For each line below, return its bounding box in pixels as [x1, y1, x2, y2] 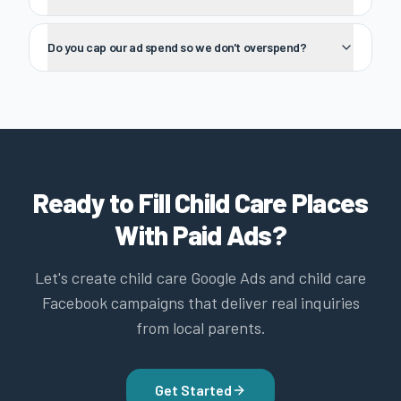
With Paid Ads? [115, 218, 286, 251]
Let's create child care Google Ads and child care [35, 268, 366, 287]
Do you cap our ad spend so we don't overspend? [47, 39, 307, 55]
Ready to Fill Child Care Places [32, 186, 369, 218]
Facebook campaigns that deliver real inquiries [41, 293, 360, 312]
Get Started [155, 381, 232, 398]
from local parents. [135, 318, 266, 337]
